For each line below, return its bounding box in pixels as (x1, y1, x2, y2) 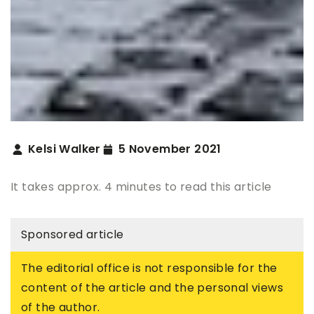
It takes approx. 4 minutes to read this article (11, 178, 272, 195)
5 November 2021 (118, 140, 221, 157)
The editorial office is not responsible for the (21, 259, 278, 276)
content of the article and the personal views (21, 279, 283, 296)
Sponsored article (21, 226, 124, 243)
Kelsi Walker (28, 140, 101, 157)
